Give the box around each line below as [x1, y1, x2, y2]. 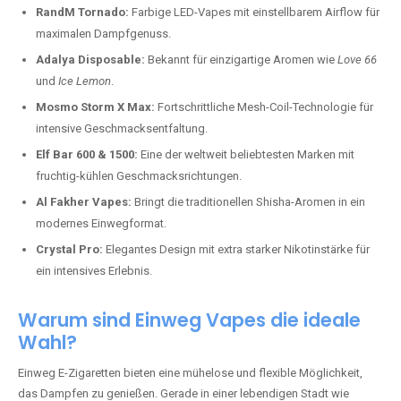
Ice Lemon [58, 74, 111, 88]
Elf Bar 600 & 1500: [36, 148, 138, 161]
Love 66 [337, 53, 377, 66]
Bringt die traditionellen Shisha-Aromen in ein [132, 195, 365, 209]
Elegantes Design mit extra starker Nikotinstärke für [103, 243, 370, 256]
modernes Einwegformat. [36, 217, 166, 230]
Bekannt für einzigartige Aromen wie [145, 53, 337, 66]
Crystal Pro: [36, 243, 103, 256]
